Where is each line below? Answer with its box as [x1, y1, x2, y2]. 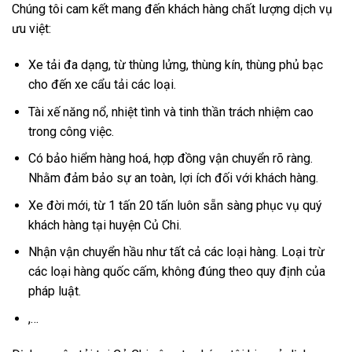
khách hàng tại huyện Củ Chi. [27, 217, 185, 233]
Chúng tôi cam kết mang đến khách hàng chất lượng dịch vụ [12, 2, 332, 17]
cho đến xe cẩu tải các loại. [27, 77, 179, 92]
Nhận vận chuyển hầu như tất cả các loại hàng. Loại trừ [27, 244, 324, 260]
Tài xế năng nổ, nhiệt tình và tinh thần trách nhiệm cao [27, 104, 313, 119]
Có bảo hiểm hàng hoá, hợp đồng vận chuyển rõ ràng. [27, 151, 313, 167]
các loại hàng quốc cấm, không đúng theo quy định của [27, 264, 325, 280]
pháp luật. [27, 284, 84, 299]
